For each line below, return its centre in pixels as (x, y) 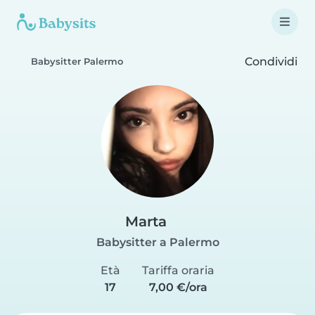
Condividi (270, 61)
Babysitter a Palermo (157, 242)
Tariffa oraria (178, 270)
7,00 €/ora (178, 287)
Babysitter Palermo (77, 62)
